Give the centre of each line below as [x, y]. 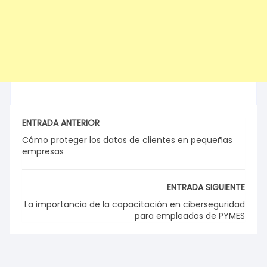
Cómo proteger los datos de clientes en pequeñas [128, 140]
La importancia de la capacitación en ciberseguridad [134, 205]
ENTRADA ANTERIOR [61, 123]
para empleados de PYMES [190, 216]
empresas [43, 152]
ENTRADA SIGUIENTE [206, 187]
